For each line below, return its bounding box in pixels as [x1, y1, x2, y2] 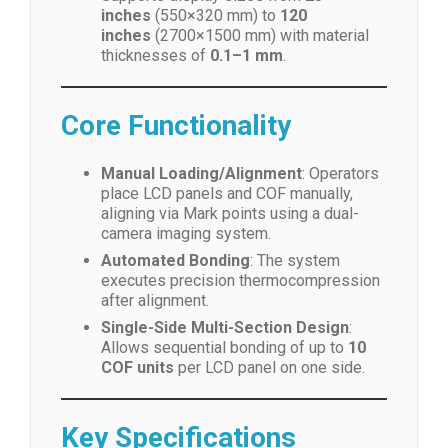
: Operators [302, 164, 379, 183]
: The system [250, 251, 340, 270]
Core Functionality [61, 109, 291, 142]
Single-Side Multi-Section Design [101, 318, 349, 337]
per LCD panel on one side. [174, 358, 365, 377]
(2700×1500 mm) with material [151, 26, 369, 45]
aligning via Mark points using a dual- [101, 204, 359, 223]
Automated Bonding [101, 251, 250, 270]
